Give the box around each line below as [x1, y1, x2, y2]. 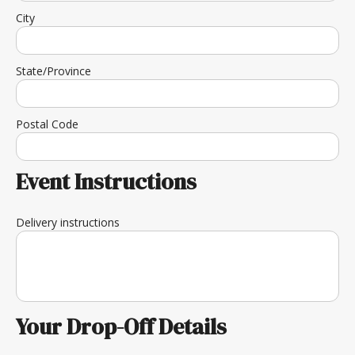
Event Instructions [16, 166, 197, 197]
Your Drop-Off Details [16, 311, 227, 342]
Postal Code [16, 116, 78, 132]
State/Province [16, 63, 91, 78]
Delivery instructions [16, 215, 120, 230]
